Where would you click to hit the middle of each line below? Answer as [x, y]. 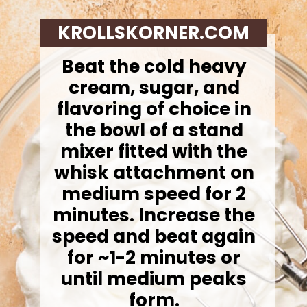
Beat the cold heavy [154, 66]
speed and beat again [154, 236]
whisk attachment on [154, 172]
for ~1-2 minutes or [154, 257]
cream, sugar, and [154, 87]
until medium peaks [154, 279]
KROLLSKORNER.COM [153, 33]
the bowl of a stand [154, 130]
